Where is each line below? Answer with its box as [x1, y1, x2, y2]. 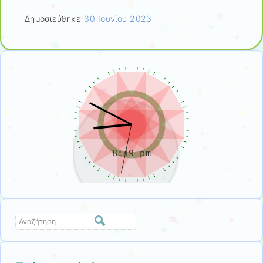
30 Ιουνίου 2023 [84, 14, 152, 23]
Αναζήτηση [15, 215, 54, 224]
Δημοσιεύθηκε [25, 14, 85, 23]
